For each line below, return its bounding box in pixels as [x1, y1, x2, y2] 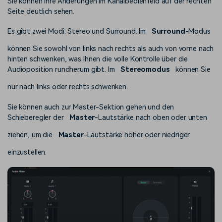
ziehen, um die [7, 130, 53, 139]
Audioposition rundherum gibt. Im [7, 65, 115, 74]
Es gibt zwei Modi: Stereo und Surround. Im [7, 27, 146, 36]
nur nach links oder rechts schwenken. [7, 83, 128, 92]
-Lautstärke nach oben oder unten [95, 113, 207, 122]
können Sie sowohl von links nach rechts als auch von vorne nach [7, 45, 214, 54]
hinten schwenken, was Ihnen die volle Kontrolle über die [7, 55, 188, 64]
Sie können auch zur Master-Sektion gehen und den [7, 103, 174, 111]
